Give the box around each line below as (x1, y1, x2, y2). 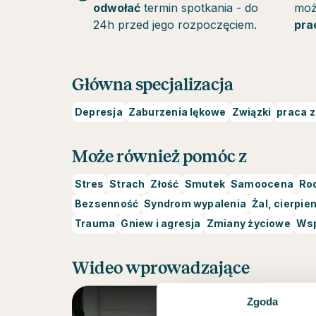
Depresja (75, 106, 123, 118)
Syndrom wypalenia (144, 197, 247, 209)
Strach (109, 178, 145, 190)
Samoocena (230, 178, 293, 190)
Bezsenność (75, 197, 139, 209)
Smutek (184, 178, 225, 190)
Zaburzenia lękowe (128, 106, 226, 118)
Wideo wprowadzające (72, 259, 250, 277)
